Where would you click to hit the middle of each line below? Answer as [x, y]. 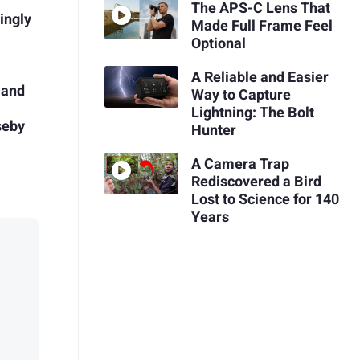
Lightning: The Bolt [252, 112]
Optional [218, 44]
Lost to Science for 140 [265, 199]
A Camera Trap [240, 164]
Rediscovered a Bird [256, 182]
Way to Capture [241, 95]
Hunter [213, 130]
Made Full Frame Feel [262, 27]
